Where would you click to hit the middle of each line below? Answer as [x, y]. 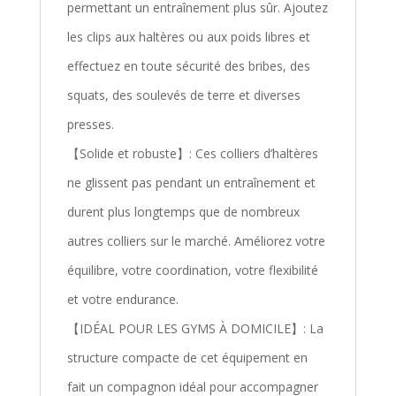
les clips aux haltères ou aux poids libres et [188, 37]
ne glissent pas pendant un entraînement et [191, 183]
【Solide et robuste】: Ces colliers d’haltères [192, 154]
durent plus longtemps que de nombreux [183, 212]
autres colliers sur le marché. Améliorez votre [196, 241]
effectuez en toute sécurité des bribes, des [188, 66]
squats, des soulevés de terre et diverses [183, 95]
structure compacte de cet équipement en [187, 358]
